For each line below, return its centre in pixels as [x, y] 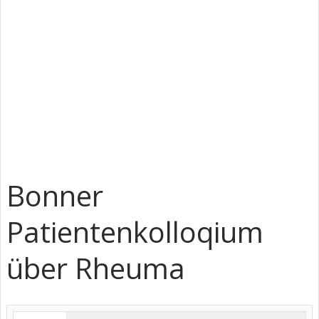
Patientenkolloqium [135, 232]
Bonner [55, 195]
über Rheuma [96, 268]
